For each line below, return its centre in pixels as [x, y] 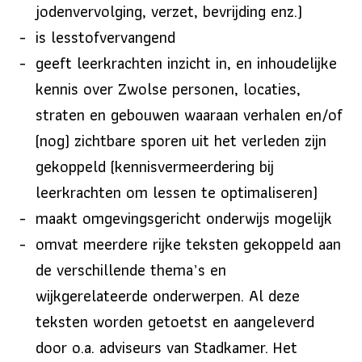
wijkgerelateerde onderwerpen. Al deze [168, 295]
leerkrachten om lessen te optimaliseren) [177, 192]
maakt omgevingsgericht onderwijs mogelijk [184, 218]
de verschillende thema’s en [131, 269]
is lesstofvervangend [105, 37]
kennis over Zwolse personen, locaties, [168, 88]
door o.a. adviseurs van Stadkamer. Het [166, 347]
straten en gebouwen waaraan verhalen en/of [189, 114]
